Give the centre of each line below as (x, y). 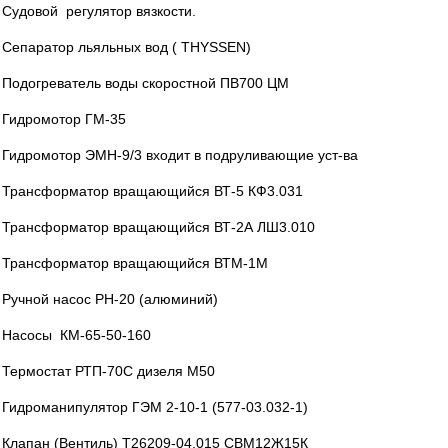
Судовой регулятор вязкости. (99, 11)
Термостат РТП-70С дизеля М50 (108, 371)
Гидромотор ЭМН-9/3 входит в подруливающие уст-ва (180, 155)
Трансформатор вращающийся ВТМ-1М (135, 263)
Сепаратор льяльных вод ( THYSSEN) (126, 47)
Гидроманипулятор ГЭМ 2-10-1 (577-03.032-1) (155, 407)
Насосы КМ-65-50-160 (76, 335)
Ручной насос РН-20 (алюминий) (110, 299)
